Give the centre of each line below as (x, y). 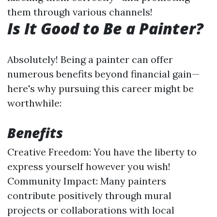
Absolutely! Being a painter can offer (90, 59)
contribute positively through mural (89, 195)
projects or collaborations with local (91, 210)
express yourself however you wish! (89, 166)
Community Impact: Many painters (87, 181)
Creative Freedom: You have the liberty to (102, 152)
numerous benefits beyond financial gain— (103, 74)
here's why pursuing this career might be (101, 88)
